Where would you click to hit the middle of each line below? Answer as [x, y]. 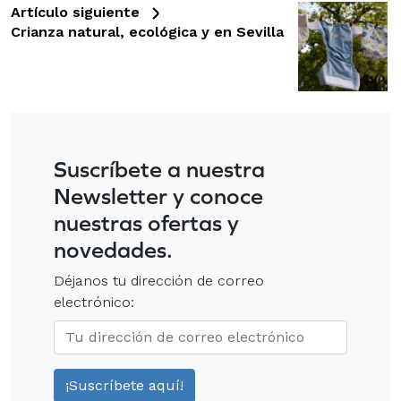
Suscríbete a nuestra [159, 168]
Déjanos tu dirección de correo [159, 280]
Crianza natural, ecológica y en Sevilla [147, 31]
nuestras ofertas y [146, 222]
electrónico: [94, 302]
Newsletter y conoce [158, 195]
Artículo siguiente [77, 12]
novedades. [113, 249]
